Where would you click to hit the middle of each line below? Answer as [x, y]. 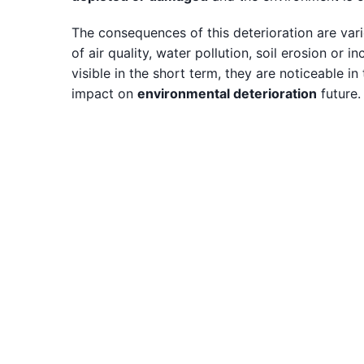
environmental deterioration [227, 93]
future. [339, 93]
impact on [104, 93]
